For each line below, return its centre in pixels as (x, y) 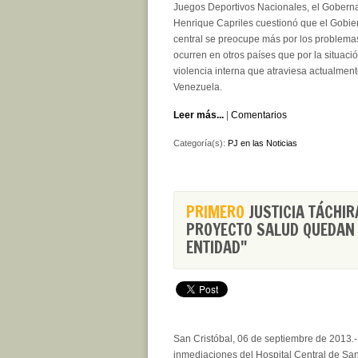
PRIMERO (215, 212)
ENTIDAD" (217, 247)
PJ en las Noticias (263, 143)
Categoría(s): (201, 143)
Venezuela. (198, 87)
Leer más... (199, 115)
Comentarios (259, 115)
